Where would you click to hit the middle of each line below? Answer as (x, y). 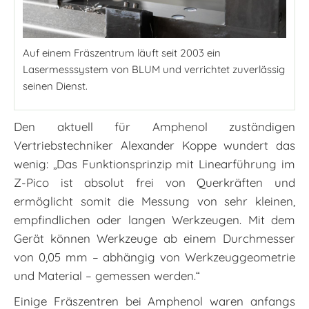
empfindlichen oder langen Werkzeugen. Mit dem (154, 219)
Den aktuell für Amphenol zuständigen (154, 126)
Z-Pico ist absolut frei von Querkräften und (154, 182)
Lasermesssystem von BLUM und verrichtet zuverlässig (154, 69)
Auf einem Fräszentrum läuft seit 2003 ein (122, 52)
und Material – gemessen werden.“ (107, 275)
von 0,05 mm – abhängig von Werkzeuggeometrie (154, 257)
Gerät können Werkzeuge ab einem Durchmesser (154, 238)
